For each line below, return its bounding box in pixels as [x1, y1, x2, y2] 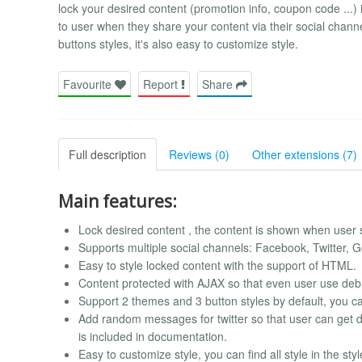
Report [143, 75, 181, 92]
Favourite [63, 75, 115, 92]
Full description [69, 145, 146, 162]
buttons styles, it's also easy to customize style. [58, 36, 298, 53]
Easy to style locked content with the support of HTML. [78, 257, 356, 274]
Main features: [58, 189, 177, 213]
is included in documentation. [78, 328, 227, 345]
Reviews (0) [169, 145, 229, 162]
